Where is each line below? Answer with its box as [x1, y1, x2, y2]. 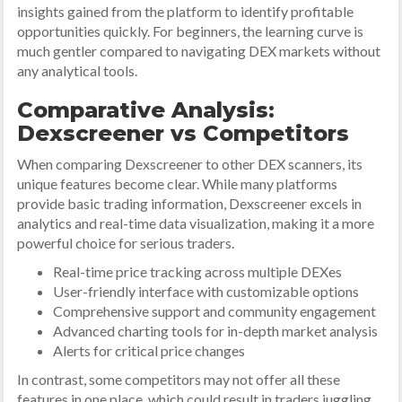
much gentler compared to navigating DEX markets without [17, 42, 381, 59]
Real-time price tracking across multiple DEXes [53, 263, 343, 280]
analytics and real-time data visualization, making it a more [17, 214, 375, 232]
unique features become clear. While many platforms [17, 175, 338, 192]
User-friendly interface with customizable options [53, 283, 360, 300]
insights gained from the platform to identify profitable [17, 3, 354, 20]
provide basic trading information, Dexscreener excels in [17, 195, 363, 212]
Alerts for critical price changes [53, 342, 246, 359]
